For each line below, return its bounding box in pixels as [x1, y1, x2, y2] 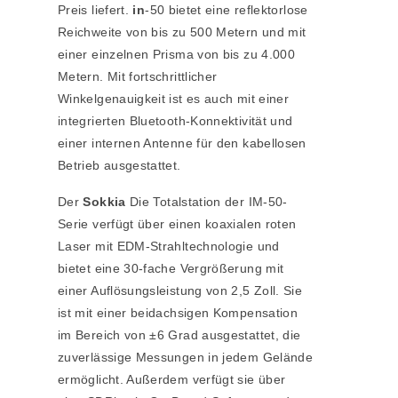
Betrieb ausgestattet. [58, 158, 181, 173]
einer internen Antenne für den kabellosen [58, 136, 306, 151]
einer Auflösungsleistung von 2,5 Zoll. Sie [58, 283, 303, 298]
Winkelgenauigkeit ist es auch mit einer [58, 92, 290, 107]
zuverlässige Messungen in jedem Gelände [58, 350, 314, 365]
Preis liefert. [58, 3, 133, 18]
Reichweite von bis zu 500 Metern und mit [58, 25, 306, 40]
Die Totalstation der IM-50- [125, 195, 288, 210]
